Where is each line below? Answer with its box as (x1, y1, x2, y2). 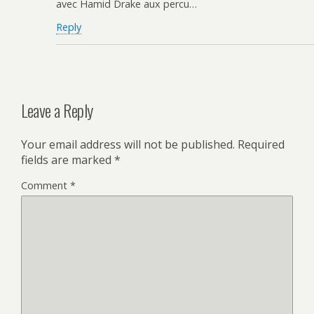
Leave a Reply (21, 97, 93, 123)
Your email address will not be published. (21, 136, 235, 152)
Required (238, 136, 285, 152)
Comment (21, 178, 70, 192)
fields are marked (21, 151, 114, 168)
